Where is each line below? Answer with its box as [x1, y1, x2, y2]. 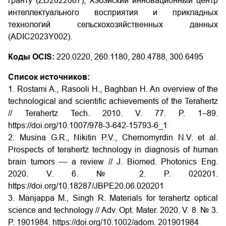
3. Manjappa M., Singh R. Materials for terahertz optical [8, 193, 218, 202]
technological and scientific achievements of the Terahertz [8, 96, 218, 105]
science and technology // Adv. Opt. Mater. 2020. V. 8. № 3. [8, 205, 218, 214]
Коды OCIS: [8, 52, 54, 61]
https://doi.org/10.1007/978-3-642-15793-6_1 [8, 121, 167, 130]
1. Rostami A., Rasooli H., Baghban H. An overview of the [8, 84, 218, 93]
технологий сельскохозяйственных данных [8, 20, 218, 29]
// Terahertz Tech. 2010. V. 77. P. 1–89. [8, 108, 218, 118]
